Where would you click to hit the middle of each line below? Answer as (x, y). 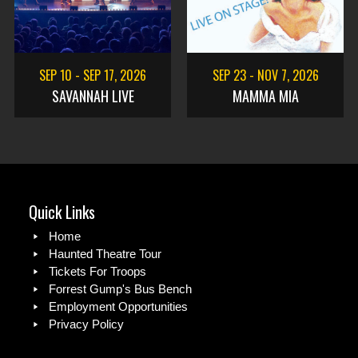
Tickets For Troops (97, 271)
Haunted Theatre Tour (105, 254)
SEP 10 (57, 75)
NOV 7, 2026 (288, 75)
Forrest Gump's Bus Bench (120, 289)
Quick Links (62, 212)
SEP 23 (231, 75)
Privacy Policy (86, 324)
